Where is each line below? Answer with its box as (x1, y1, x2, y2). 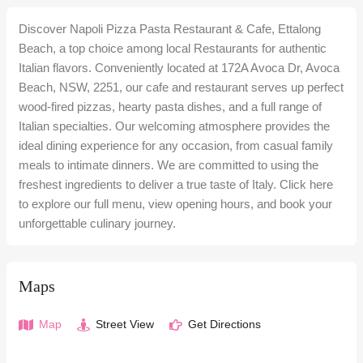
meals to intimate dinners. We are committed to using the (19, 158, 318, 172)
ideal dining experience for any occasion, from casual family (19, 139, 333, 152)
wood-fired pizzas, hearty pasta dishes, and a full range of (19, 100, 322, 113)
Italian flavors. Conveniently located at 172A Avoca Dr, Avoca (19, 61, 340, 75)
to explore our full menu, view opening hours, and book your (19, 197, 332, 211)
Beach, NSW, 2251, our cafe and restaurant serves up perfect (19, 80, 344, 94)
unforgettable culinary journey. (19, 216, 176, 230)
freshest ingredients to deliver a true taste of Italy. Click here (19, 177, 333, 191)
